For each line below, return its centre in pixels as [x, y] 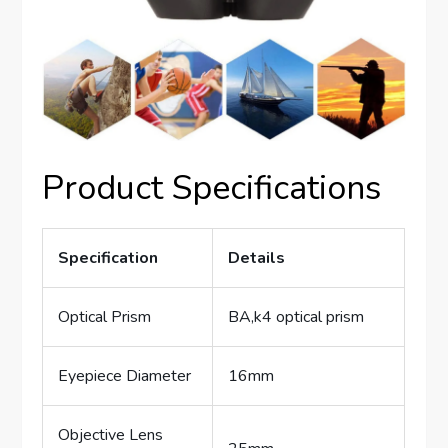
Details [257, 258]
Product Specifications [212, 188]
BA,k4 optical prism [296, 317]
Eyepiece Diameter [125, 376]
